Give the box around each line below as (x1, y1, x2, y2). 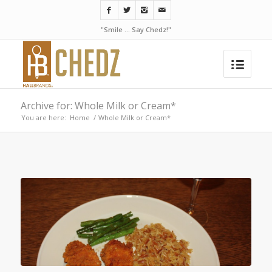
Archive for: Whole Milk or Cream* (20, 99, 176, 112)
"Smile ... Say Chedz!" (100, 25, 171, 34)
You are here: (21, 113, 66, 122)
